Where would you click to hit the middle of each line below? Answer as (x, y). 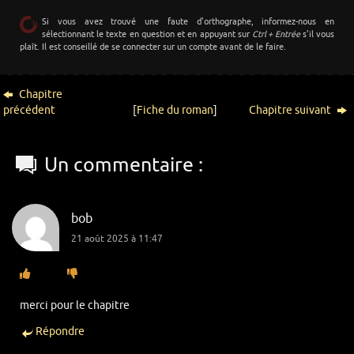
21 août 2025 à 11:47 (117, 238)
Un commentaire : (124, 165)
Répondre (60, 332)
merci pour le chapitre (75, 305)
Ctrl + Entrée (276, 34)
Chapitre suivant (292, 110)
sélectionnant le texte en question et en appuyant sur (147, 34)
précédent (30, 110)
